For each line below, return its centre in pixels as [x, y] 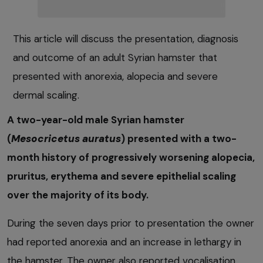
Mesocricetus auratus [66, 138]
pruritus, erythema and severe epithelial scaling [122, 176]
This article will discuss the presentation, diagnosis [126, 38]
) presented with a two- [179, 138]
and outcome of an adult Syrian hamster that [115, 57]
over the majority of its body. [78, 195]
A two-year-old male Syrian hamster [96, 119]
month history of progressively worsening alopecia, [131, 157]
